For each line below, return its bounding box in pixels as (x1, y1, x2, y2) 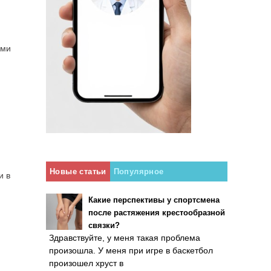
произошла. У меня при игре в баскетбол (49, 246, 213, 255)
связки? (88, 221, 120, 230)
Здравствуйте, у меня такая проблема (49, 233, 200, 243)
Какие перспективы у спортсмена (88, 195, 220, 204)
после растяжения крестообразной (88, 208, 225, 217)
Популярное (113, 167, 164, 176)
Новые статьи (50, 167, 106, 176)
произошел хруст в (49, 258, 123, 268)
